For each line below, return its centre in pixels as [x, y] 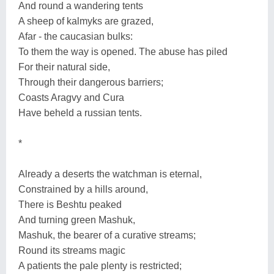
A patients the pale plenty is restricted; [100, 265]
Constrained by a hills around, [83, 189]
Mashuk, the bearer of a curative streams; [107, 235]
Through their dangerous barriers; [91, 82]
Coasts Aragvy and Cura [71, 97]
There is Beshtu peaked [70, 204]
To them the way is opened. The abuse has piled [123, 51]
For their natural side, [64, 67]
